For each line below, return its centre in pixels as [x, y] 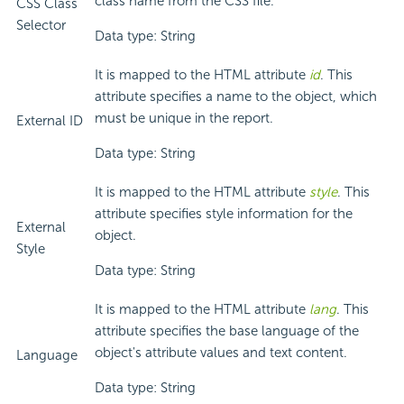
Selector [41, 26]
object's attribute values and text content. [221, 353]
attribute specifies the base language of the [227, 331]
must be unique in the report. [184, 119]
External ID [50, 121]
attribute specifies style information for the [224, 214]
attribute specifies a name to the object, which [236, 97]
